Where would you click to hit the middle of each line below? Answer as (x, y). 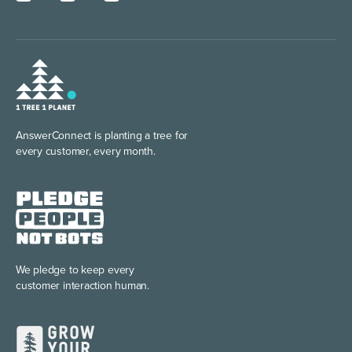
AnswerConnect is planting (79, 135)
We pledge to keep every (75, 269)
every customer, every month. (86, 151)
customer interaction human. (83, 285)
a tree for (165, 135)
